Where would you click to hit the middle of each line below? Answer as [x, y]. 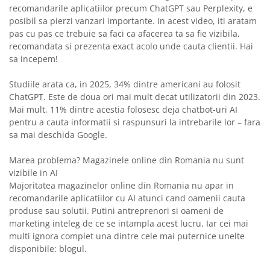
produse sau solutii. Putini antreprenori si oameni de [116, 211]
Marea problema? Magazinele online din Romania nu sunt [127, 160]
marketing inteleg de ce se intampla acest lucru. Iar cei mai [129, 224]
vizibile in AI [33, 173]
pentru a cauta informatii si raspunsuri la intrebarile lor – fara [135, 122]
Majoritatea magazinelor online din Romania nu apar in [121, 186]
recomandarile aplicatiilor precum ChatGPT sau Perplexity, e [131, 8]
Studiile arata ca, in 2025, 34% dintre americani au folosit [125, 84]
